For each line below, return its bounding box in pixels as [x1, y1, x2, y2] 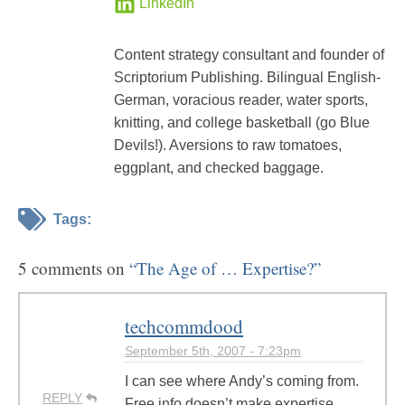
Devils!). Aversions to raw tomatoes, [114, 137, 342, 153]
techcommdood [125, 314, 243, 339]
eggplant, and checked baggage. [114, 160, 324, 175]
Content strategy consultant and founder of [114, 47, 384, 62]
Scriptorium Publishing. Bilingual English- [114, 70, 381, 85]
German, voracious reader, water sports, [114, 92, 368, 108]
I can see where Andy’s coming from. [125, 373, 359, 389]
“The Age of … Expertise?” [129, 257, 321, 279]
